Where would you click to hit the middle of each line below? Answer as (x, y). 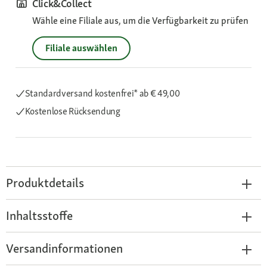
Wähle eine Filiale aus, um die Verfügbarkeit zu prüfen (140, 21)
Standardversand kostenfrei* (82, 93)
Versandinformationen (64, 248)
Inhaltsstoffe (39, 215)
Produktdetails (45, 183)
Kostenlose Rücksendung (72, 111)
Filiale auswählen (81, 48)
